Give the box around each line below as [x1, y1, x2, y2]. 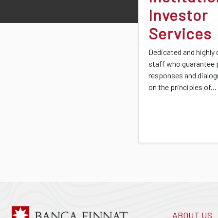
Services [148, 24, 212, 42]
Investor [148, 5, 208, 24]
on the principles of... [148, 82, 217, 91]
